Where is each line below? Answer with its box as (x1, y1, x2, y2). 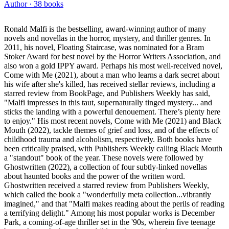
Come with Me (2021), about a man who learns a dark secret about (4, 70, 219, 79)
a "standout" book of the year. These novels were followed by (4, 153, 203, 162)
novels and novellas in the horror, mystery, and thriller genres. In (4, 33, 211, 42)
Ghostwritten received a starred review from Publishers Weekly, (4, 180, 209, 190)
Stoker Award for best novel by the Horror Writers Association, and (4, 52, 221, 61)
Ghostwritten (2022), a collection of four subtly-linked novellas (4, 162, 207, 171)
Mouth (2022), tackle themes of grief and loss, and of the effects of (4, 125, 218, 134)
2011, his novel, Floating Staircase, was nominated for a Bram (4, 42, 204, 52)
